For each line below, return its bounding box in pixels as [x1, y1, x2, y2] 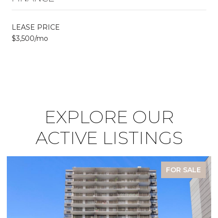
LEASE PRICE [12, 22, 60, 32]
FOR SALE [166, 165, 201, 174]
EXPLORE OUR [44, 106, 174, 127]
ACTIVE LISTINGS [35, 127, 183, 148]
